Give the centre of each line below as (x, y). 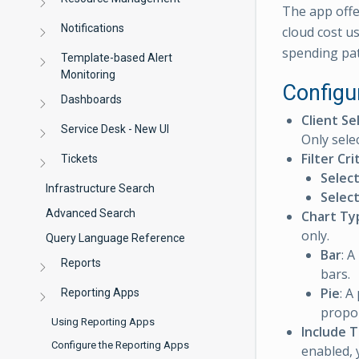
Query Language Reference (115, 238)
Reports (81, 263)
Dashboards (92, 99)
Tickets (80, 159)
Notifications (93, 28)
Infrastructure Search (100, 188)
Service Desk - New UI (115, 129)
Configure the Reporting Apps (120, 345)
